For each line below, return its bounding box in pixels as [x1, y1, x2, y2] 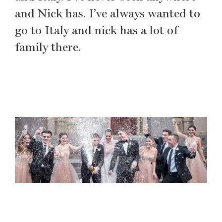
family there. [15, 40, 81, 54]
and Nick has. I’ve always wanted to [15, 6, 200, 20]
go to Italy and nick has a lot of [15, 23, 178, 37]
